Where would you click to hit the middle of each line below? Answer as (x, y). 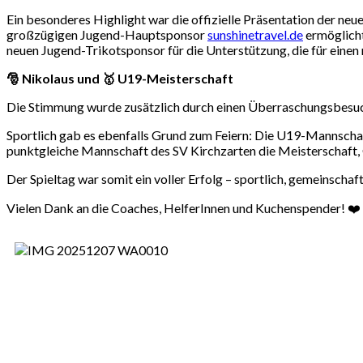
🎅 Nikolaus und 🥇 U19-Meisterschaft (120, 78)
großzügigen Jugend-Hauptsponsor (107, 34)
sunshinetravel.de (255, 34)
